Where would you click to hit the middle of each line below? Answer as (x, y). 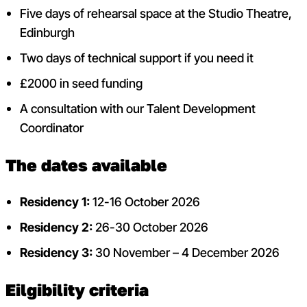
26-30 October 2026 (151, 228)
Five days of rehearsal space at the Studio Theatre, (156, 13)
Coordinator (52, 127)
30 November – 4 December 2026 (186, 253)
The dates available (86, 165)
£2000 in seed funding (82, 83)
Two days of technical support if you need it (137, 58)
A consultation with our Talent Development (138, 108)
